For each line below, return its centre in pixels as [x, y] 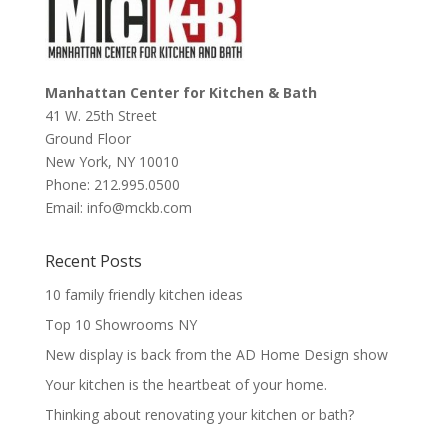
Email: [65, 207]
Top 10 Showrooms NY [120, 324]
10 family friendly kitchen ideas [143, 294]
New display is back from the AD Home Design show [216, 354]
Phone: [69, 184]
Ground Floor [91, 138]
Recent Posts [93, 260]
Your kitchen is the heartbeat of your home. [185, 384]
